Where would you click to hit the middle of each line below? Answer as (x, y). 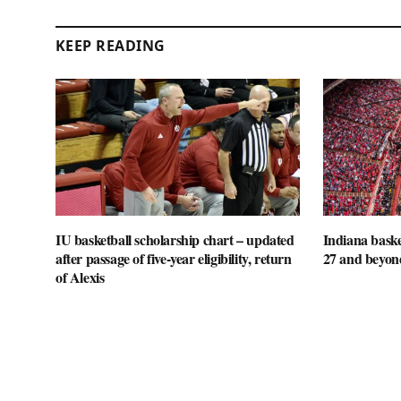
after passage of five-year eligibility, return (174, 259)
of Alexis (80, 277)
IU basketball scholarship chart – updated (175, 240)
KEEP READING (111, 45)
